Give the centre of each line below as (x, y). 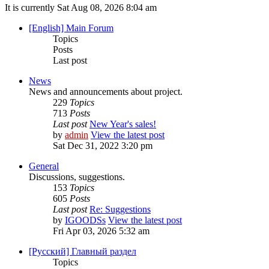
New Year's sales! (123, 124)
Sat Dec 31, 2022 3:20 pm (103, 146)
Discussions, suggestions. (77, 177)
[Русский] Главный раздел (83, 252)
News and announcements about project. (106, 92)
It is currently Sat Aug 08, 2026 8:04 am (81, 8)
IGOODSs (85, 220)
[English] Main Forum (71, 28)
